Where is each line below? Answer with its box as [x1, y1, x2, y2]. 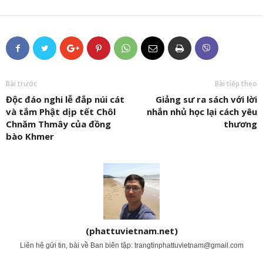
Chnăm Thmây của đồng [6, 117, 111, 130]
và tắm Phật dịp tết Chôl [6, 105, 116, 117]
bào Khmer [6, 130, 54, 142]
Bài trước [6, 78, 37, 89]
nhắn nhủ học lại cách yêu [147, 105, 257, 117]
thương [224, 117, 257, 130]
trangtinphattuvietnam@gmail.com [134, 241, 244, 249]
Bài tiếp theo [215, 78, 257, 89]
